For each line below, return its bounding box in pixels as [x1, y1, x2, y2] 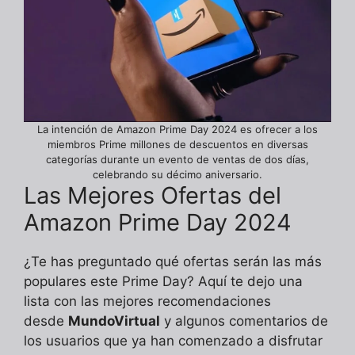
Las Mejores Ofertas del [24, 181, 281, 209]
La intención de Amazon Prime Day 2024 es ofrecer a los [37, 122, 318, 136]
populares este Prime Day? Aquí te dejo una [24, 273, 303, 289]
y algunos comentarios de [160, 312, 328, 329]
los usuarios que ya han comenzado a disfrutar [24, 332, 323, 349]
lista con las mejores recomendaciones [24, 292, 271, 309]
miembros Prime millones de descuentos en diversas [47, 137, 308, 151]
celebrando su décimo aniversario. [93, 167, 262, 181]
